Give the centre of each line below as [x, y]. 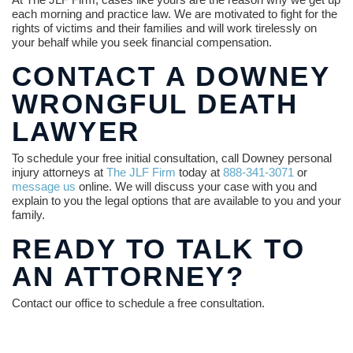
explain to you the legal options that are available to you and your [176, 201]
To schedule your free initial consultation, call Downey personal [172, 158]
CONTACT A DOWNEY [171, 76]
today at [199, 173]
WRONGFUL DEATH [155, 104]
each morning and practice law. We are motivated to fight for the [175, 14]
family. [28, 215]
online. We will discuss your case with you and [196, 187]
